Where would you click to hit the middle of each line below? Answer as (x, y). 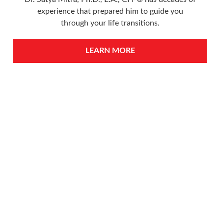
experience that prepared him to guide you (110, 11)
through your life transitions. (110, 23)
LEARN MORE (110, 51)
